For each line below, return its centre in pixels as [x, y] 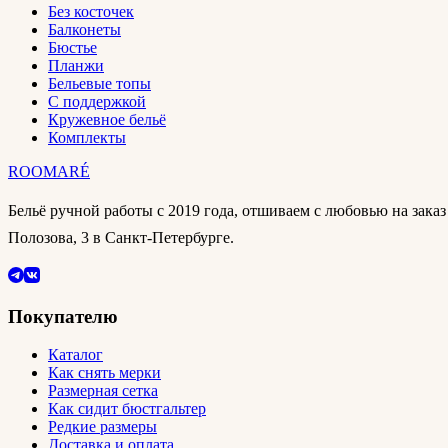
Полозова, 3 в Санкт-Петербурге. [121, 237]
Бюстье [72, 47]
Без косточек [91, 11]
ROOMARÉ [49, 171]
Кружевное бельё [107, 119]
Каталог [75, 355]
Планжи [76, 65]
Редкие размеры [102, 427]
